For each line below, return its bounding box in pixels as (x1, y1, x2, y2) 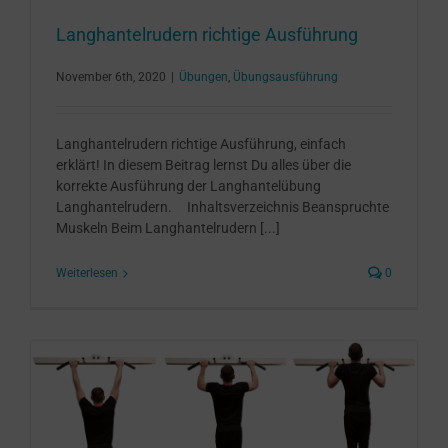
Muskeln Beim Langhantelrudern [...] (56, 220, 280, 237)
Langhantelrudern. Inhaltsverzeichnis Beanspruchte (56, 199, 389, 216)
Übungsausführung (233, 70, 338, 85)
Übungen (179, 70, 228, 85)
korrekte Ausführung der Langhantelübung (56, 178, 321, 195)
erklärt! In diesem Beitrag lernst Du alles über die (56, 157, 351, 174)
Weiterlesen (56, 266, 118, 281)
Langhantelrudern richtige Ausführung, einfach (56, 136, 346, 153)
